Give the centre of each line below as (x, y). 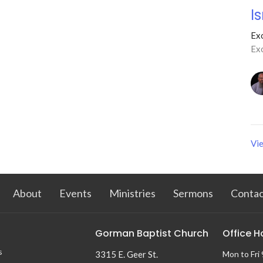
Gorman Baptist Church (151, 234)
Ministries (132, 193)
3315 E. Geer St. (126, 254)
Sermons (193, 193)
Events (75, 193)
